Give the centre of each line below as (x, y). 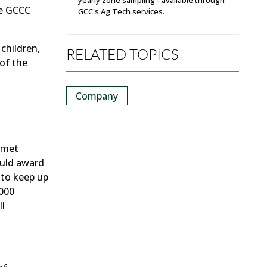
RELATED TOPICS (122, 54)
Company (97, 96)
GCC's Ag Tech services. (122, 11)
